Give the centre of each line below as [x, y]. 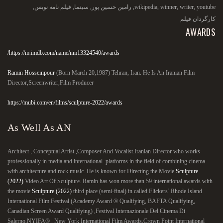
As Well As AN [73, 127]
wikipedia [146, 7]
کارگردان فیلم [198, 19]
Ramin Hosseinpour [31, 73]
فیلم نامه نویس [53, 7]
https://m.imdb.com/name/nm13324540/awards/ [64, 53]
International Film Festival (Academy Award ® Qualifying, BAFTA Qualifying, [101, 201]
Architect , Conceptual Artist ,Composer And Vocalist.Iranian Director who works [104, 151]
